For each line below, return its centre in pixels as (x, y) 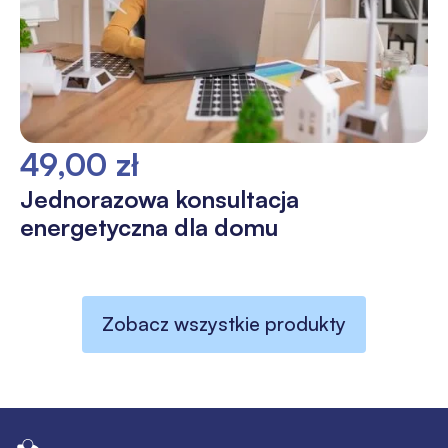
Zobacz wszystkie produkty (224, 324)
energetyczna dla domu (148, 226)
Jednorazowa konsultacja (159, 198)
